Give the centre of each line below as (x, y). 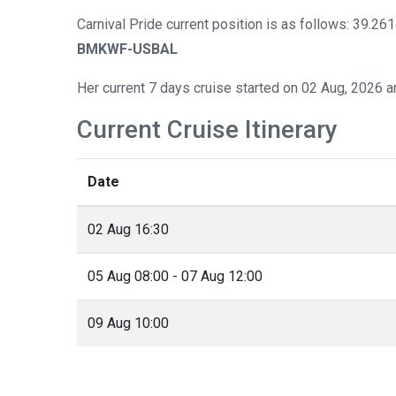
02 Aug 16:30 (128, 229)
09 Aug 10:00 (128, 323)
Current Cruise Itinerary (207, 129)
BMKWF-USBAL (127, 49)
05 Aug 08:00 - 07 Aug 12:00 (175, 276)
